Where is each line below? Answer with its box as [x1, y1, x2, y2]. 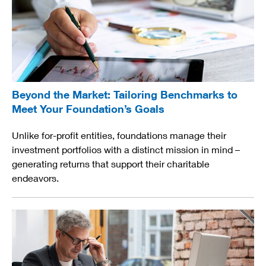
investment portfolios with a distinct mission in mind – [12, 144, 240, 156]
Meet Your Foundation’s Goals [12, 102, 164, 116]
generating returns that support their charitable [12, 158, 210, 170]
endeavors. [12, 172, 59, 184]
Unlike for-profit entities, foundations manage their [12, 129, 226, 141]
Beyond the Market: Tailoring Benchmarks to [12, 88, 237, 102]
